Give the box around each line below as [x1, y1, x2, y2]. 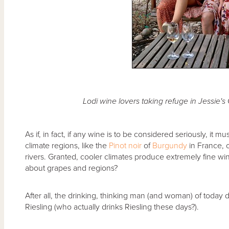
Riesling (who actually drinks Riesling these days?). [25, 201, 199, 212]
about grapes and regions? [25, 163, 118, 173]
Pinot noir [108, 140, 142, 151]
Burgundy [152, 140, 189, 151]
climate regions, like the [25, 140, 109, 151]
